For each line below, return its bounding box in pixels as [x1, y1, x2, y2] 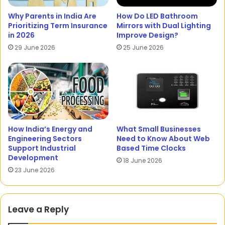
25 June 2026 [123, 43, 164, 52]
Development [8, 153, 58, 163]
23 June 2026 [15, 166, 55, 175]
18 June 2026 [123, 156, 162, 165]
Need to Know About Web [117, 134, 210, 144]
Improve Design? [117, 30, 178, 41]
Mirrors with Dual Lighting [117, 21, 211, 31]
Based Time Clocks [117, 143, 186, 154]
